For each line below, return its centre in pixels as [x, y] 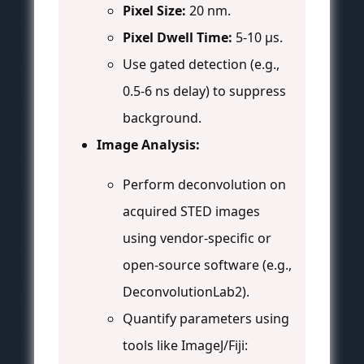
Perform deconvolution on [204, 185]
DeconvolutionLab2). [186, 292]
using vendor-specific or [197, 238]
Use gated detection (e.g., [201, 65]
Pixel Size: [154, 11]
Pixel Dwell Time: [178, 38]
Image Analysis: [148, 145]
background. [162, 118]
